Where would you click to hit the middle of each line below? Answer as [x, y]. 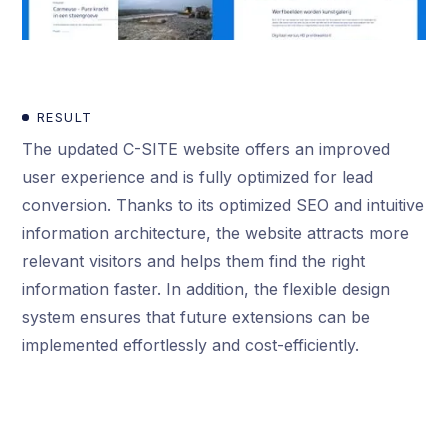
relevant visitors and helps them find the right [194, 260]
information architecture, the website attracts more [216, 232]
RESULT [64, 117]
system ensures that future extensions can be [196, 316]
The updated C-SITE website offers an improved [206, 148]
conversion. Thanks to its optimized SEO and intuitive [223, 204]
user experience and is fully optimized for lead [198, 176]
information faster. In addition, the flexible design [206, 288]
